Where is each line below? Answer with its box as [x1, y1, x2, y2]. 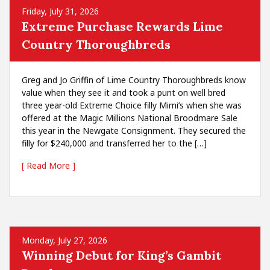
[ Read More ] [22, 160, 75, 171]
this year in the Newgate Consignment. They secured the [22, 125, 246, 136]
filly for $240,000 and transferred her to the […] [22, 137, 207, 149]
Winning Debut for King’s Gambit [22, 248, 221, 263]
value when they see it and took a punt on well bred [22, 87, 225, 98]
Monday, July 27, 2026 [22, 234, 107, 246]
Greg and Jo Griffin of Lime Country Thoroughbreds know [22, 74, 246, 86]
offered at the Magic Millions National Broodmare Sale [22, 112, 237, 124]
